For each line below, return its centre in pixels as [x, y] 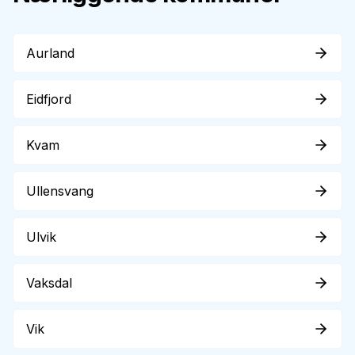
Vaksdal [49, 283]
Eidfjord [49, 99]
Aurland [50, 53]
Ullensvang [60, 191]
